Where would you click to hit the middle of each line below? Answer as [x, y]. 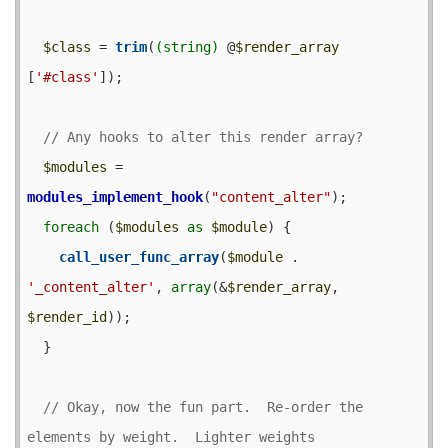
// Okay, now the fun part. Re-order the [203, 406]
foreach [71, 226]
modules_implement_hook [115, 196]
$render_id [67, 316]
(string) [187, 46]
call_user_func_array [139, 256]
